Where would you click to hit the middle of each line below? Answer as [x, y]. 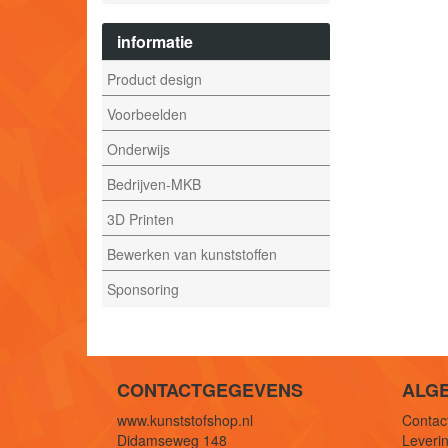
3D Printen [140, 218]
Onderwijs [138, 148]
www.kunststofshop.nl [185, 420]
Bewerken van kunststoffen [192, 253]
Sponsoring [143, 288]
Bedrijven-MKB [154, 183]
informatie [155, 41]
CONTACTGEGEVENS [210, 390]
